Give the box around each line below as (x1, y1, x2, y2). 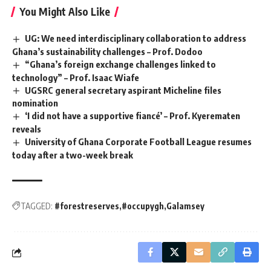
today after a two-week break (12, 149, 133, 161)
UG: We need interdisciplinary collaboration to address (25, 32, 247, 44)
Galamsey (166, 201, 204, 212)
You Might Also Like (19, 4, 110, 18)
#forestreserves (54, 201, 119, 212)
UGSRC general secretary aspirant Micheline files (25, 84, 222, 96)
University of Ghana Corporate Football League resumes (25, 136, 252, 148)
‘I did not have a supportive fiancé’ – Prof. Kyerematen (25, 110, 241, 122)
